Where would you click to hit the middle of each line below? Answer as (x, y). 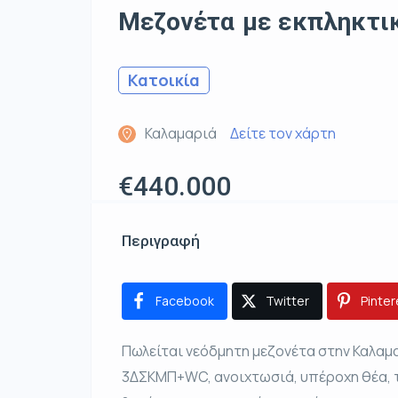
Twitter (287, 301)
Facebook (185, 301)
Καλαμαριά (181, 133)
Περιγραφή (161, 241)
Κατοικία (164, 80)
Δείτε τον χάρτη (283, 133)
